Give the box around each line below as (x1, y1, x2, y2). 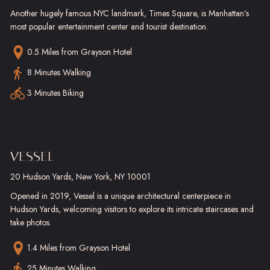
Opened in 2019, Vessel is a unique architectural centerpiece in (10, 190, 231, 202)
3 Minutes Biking (27, 87, 84, 99)
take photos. (10, 216, 51, 228)
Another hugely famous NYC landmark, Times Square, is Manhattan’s (10, 7, 249, 19)
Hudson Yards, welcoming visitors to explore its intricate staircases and (10, 203, 254, 215)
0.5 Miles (27, 46, 61, 58)
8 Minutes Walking (27, 66, 91, 78)
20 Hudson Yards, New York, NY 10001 (10, 171, 151, 183)
